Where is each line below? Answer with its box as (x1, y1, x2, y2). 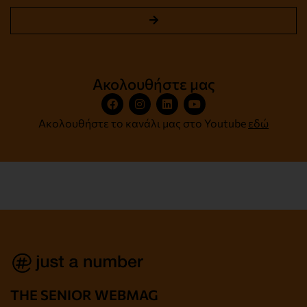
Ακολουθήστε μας (92, 74, 215, 93)
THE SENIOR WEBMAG (10, 286, 158, 304)
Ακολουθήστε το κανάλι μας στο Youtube (38, 116, 248, 130)
